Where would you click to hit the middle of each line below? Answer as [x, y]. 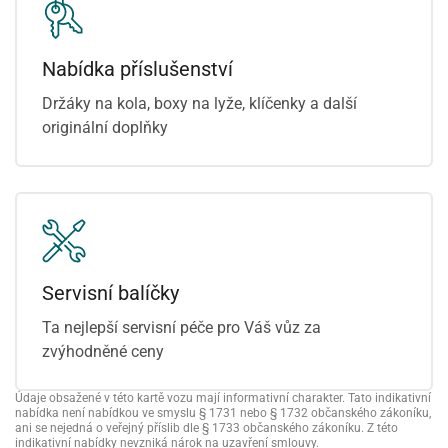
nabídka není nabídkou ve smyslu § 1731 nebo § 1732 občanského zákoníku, [223, 413]
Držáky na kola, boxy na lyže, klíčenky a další [199, 103]
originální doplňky [105, 127]
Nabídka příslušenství [137, 69]
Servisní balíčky [110, 293]
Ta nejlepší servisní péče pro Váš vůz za [181, 327]
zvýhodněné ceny [103, 351]
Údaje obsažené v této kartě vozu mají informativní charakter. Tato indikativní [223, 398]
